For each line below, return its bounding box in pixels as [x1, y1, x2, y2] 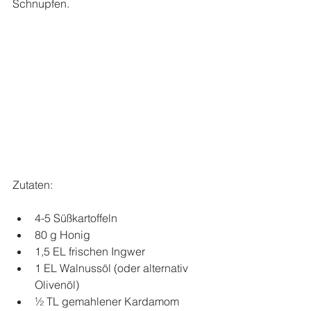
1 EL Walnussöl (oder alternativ [35, 261, 191, 276]
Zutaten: [12, 178, 53, 192]
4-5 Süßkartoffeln [35, 211, 123, 226]
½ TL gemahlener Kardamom [35, 294, 185, 309]
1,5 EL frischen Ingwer [35, 244, 151, 259]
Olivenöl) [35, 278, 85, 292]
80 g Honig [35, 228, 96, 242]
